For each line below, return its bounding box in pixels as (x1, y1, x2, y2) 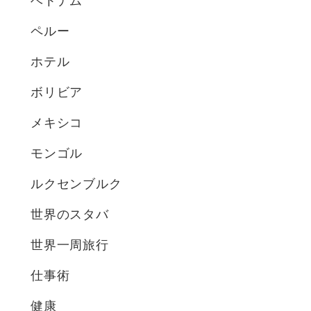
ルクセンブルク (31, 177, 122, 192)
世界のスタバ (31, 208, 109, 222)
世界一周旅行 (31, 238, 109, 253)
